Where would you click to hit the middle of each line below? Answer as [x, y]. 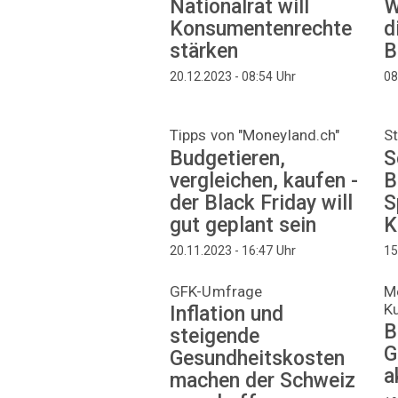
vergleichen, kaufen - [264, 180]
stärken [204, 51]
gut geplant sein [243, 225]
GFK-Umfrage [216, 291]
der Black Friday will [261, 203]
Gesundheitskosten [257, 359]
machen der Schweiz [263, 381]
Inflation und [227, 314]
